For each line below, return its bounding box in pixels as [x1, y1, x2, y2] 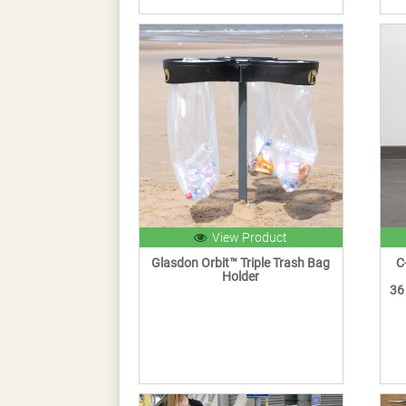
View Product [207, 230, 288, 246]
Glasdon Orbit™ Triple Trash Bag [151, 256, 331, 271]
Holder [222, 269, 260, 285]
